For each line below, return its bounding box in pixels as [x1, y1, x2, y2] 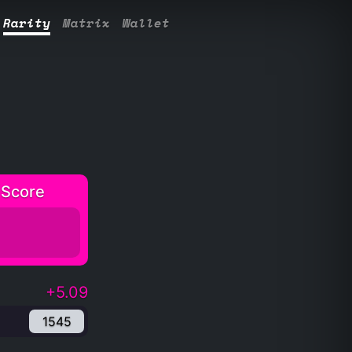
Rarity [2, 14, 50, 32]
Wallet [122, 14, 170, 32]
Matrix [62, 14, 110, 32]
